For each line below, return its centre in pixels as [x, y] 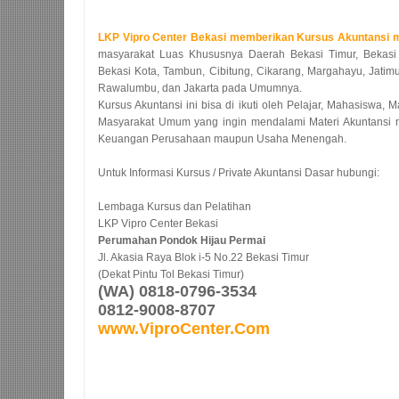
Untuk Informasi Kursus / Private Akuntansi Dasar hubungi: [239, 173]
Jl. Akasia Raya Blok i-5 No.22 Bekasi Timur [204, 257]
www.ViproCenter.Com [184, 329]
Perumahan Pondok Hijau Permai [182, 240]
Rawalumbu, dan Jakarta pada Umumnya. [200, 88]
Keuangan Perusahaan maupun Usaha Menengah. [222, 139]
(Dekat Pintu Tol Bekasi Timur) [171, 274]
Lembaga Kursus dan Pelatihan [175, 207]
